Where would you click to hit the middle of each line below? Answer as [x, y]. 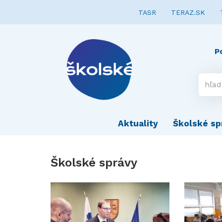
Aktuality [138, 123]
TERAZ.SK [188, 12]
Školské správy [94, 163]
